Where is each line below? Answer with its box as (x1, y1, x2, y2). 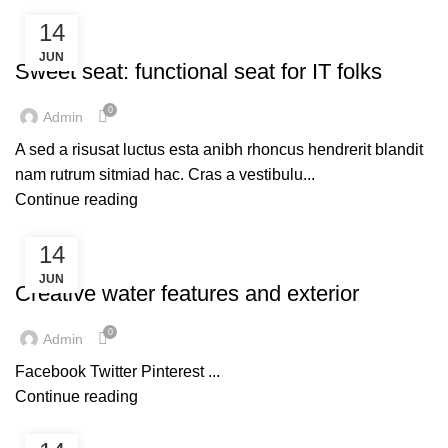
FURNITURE (25, 30, 98, 44)
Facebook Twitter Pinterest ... (15, 363, 220, 380)
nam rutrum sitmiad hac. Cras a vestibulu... (15, 166, 315, 183)
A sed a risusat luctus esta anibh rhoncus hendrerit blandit (15, 141, 423, 158)
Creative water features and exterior (15, 281, 359, 306)
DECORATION (25, 252, 108, 266)
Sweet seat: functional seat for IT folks (15, 59, 382, 84)
